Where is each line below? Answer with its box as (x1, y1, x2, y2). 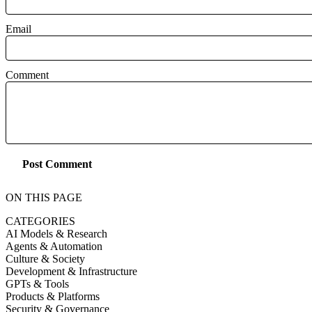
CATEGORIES (6, 214, 75, 227)
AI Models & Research (6, 227, 107, 240)
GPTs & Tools (6, 277, 69, 290)
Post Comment (22, 158, 92, 171)
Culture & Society (6, 252, 85, 265)
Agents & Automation (6, 240, 102, 252)
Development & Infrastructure (6, 265, 137, 277)
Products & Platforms (6, 290, 100, 302)
